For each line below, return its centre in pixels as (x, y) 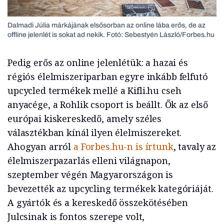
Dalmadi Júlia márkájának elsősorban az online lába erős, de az (106, 25)
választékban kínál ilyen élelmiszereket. (95, 132)
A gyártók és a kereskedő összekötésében (98, 202)
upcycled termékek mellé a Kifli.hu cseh (94, 90)
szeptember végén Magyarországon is (90, 174)
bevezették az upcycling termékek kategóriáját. (110, 188)
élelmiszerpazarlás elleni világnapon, (89, 160)
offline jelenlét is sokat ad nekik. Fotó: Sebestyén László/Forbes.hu (111, 34)
